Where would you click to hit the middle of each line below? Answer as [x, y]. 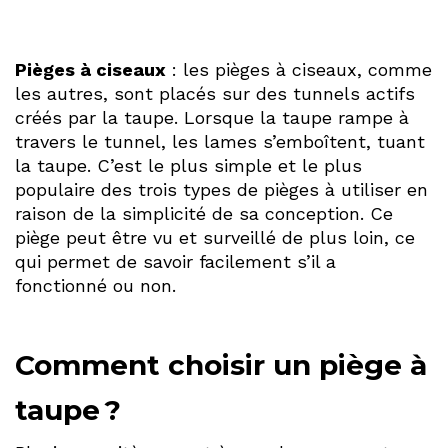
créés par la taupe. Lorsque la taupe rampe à [212, 118]
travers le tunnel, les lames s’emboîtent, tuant [220, 142]
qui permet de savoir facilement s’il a [175, 262]
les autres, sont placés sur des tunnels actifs [215, 94]
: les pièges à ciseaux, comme [299, 70]
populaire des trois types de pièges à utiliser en [221, 190]
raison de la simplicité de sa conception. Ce [204, 214]
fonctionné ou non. [95, 286]
